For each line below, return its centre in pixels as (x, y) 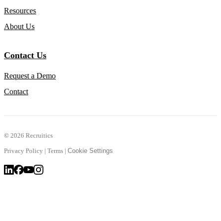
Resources (20, 11)
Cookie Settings (90, 151)
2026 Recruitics (31, 136)
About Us (19, 27)
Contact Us (25, 55)
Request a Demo (30, 76)
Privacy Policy (23, 151)
